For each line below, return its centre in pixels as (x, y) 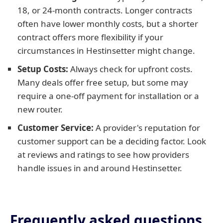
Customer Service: (56, 128)
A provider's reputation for (147, 128)
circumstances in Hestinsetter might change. (106, 51)
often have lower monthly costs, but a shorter (108, 24)
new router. (40, 109)
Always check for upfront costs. (130, 69)
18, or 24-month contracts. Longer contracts (105, 10)
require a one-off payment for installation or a (108, 96)
